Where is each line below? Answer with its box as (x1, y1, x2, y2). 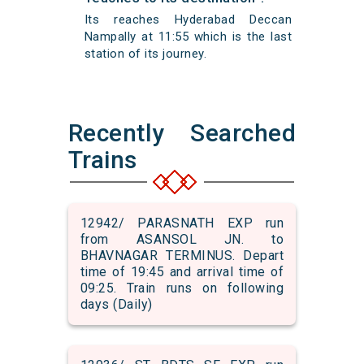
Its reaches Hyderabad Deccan (84, 12, 292, 28)
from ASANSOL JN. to (80, 232, 284, 248)
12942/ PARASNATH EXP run (80, 215, 284, 232)
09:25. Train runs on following (80, 280, 284, 297)
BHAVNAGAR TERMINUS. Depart (80, 248, 284, 264)
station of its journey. (84, 46, 207, 62)
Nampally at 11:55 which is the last (84, 29, 292, 45)
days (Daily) (80, 297, 153, 313)
